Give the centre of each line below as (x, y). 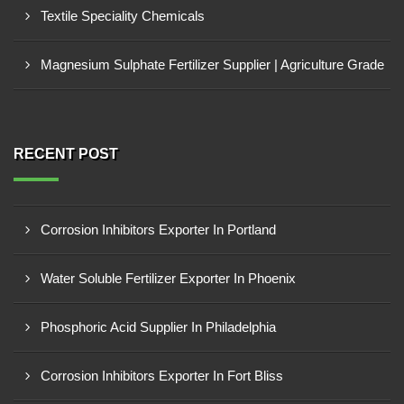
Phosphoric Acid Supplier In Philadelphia (158, 327)
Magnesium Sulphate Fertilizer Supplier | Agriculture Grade (212, 64)
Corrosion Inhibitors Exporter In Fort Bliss (162, 376)
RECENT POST (66, 154)
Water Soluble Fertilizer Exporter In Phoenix (168, 278)
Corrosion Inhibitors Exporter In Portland (158, 230)
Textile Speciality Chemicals (123, 16)
